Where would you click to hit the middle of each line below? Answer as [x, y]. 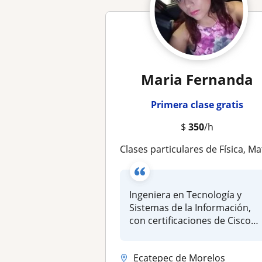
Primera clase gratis [197, 105]
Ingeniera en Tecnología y [186, 195]
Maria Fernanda [197, 79]
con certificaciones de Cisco [190, 220]
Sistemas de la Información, [190, 208]
